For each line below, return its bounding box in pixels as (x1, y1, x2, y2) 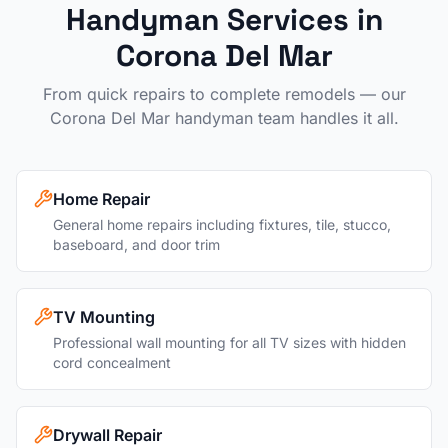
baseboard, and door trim (53, 236, 220, 253)
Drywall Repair (53, 425, 162, 445)
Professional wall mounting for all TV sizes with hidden (53, 334, 406, 351)
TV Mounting (53, 307, 155, 327)
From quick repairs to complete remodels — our (42, 84, 406, 104)
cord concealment (53, 354, 171, 371)
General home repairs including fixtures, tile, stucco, (53, 216, 391, 233)
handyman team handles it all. (169, 108, 399, 128)
